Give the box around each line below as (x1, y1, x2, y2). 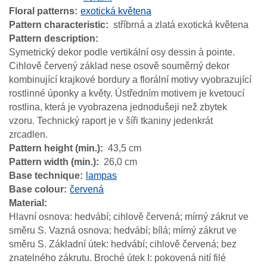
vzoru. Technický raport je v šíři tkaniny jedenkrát (9, 115, 213, 126)
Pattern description (9, 33, 95, 44)
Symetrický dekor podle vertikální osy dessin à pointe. (9, 46, 235, 57)
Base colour (9, 184, 64, 194)
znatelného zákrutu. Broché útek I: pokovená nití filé (9, 252, 226, 263)
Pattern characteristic (9, 19, 105, 30)
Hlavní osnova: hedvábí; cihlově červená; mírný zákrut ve (9, 211, 249, 222)
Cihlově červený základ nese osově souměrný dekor (9, 60, 229, 71)
